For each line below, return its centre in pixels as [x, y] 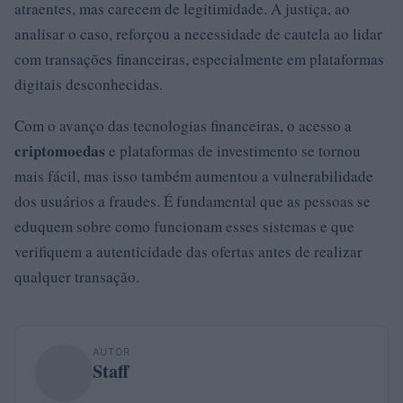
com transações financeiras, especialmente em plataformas [199, 58]
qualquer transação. [77, 276]
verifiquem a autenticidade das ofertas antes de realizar [188, 251]
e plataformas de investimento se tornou [233, 150]
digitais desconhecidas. [89, 84]
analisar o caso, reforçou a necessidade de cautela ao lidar [198, 33]
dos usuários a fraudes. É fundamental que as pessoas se [193, 201]
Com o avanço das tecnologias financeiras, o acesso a [183, 125]
